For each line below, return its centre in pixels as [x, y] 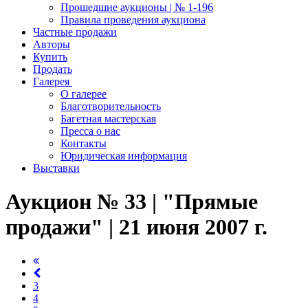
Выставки [56, 168]
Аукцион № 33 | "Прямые [132, 202]
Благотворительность [111, 106]
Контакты [84, 143]
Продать [53, 69]
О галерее [84, 94]
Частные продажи [75, 32]
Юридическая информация [124, 156]
